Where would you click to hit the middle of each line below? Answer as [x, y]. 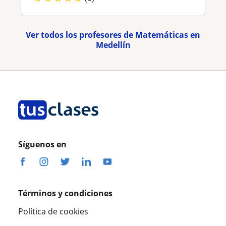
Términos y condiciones [65, 193]
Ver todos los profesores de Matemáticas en [113, 35]
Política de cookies [53, 211]
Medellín [113, 45]
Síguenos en [42, 144]
